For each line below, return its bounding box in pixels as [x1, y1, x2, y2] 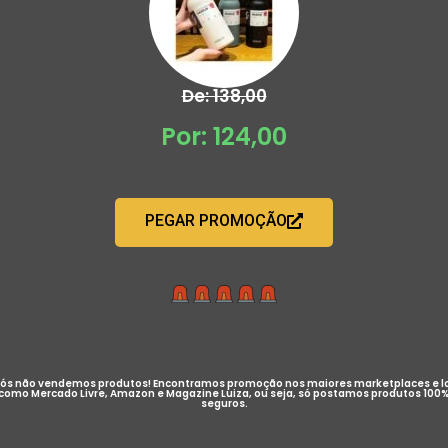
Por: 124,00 [161, 119, 287, 153]
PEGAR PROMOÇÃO [145, 210, 287, 230]
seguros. [200, 395, 248, 411]
